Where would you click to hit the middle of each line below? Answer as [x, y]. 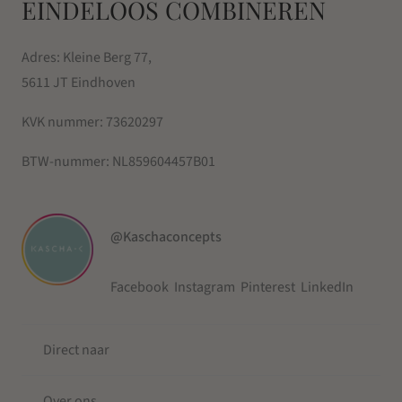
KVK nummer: [64, 122]
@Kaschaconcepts [166, 236]
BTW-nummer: [67, 162]
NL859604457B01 [164, 162]
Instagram [205, 287]
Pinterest [268, 287]
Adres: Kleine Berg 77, [87, 58]
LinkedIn [328, 287]
